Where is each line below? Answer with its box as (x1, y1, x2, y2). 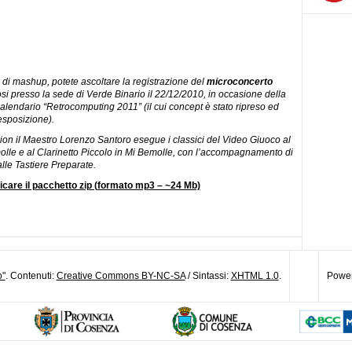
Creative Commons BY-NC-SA (56, 270, 185, 281)
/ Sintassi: (185, 270, 231, 281)
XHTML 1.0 (230, 270, 279, 281)
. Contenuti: (5, 270, 57, 281)
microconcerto (206, 76, 273, 87)
